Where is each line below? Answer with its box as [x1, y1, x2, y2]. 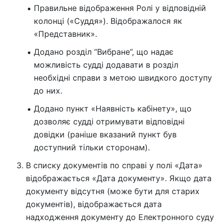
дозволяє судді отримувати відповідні [34, 116, 185, 127]
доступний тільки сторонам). [34, 142, 150, 153]
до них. [34, 86, 62, 96]
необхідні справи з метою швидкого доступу [34, 73, 212, 83]
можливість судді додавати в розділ [34, 60, 178, 70]
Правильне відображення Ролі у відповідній [34, 3, 206, 13]
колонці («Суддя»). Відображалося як [34, 16, 182, 26]
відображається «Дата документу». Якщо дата [26, 173, 212, 184]
